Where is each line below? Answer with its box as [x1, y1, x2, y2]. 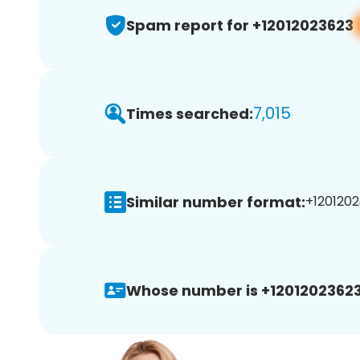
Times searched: [126, 103, 253, 124]
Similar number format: [126, 191, 305, 212]
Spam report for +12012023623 [126, 14, 354, 35]
